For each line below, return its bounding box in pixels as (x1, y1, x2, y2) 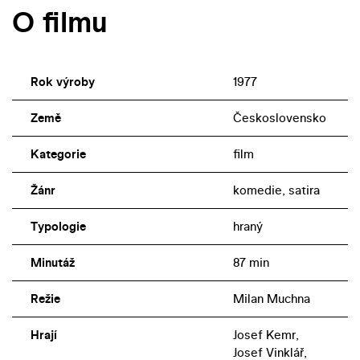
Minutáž (30, 254, 75, 272)
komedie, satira (232, 182, 320, 199)
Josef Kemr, (232, 326, 299, 344)
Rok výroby (30, 73, 95, 91)
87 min (232, 254, 269, 272)
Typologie (30, 218, 86, 235)
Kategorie (30, 145, 86, 163)
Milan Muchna (232, 290, 310, 308)
